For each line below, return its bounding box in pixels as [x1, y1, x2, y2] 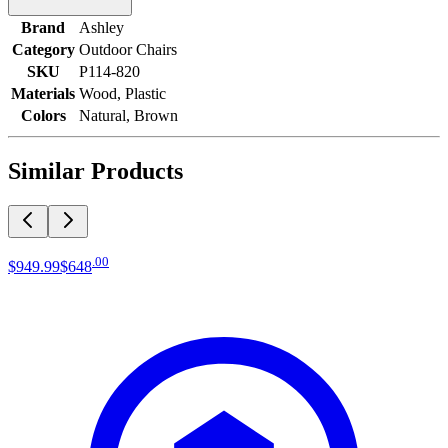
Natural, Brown [79, 107, 178, 125]
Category [11, 41, 75, 59]
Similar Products [8, 158, 183, 185]
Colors [20, 107, 66, 125]
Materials [11, 85, 75, 103]
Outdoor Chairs [79, 41, 177, 59]
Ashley [79, 19, 124, 37]
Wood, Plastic [79, 85, 166, 103]
